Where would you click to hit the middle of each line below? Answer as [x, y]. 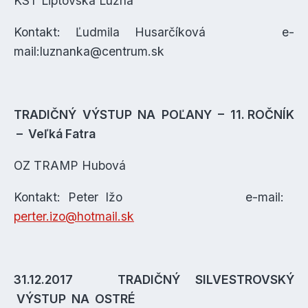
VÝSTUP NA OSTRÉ [75, 299]
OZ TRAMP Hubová [70, 165]
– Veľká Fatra [55, 134]
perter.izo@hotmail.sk [74, 216]
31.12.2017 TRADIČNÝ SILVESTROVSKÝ [154, 279]
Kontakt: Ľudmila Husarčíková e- [154, 32]
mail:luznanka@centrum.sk [89, 51]
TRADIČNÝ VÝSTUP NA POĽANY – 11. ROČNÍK [154, 114]
